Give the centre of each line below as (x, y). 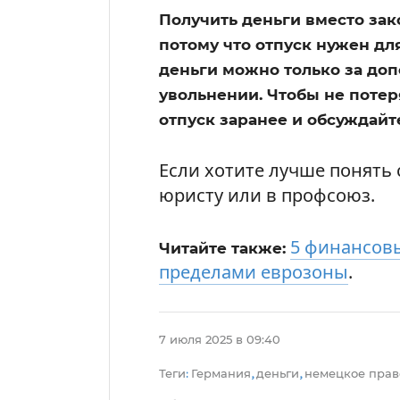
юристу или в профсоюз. (267, 195)
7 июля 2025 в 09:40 (220, 339)
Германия (221, 373)
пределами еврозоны (254, 271)
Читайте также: (222, 248)
